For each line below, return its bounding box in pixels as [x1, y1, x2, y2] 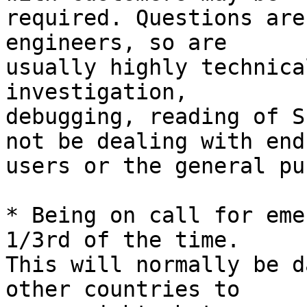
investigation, [5, 79, 201, 105]
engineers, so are [5, 30, 240, 56]
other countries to [5, 277, 253, 302]
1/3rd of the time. [5, 228, 253, 253]
